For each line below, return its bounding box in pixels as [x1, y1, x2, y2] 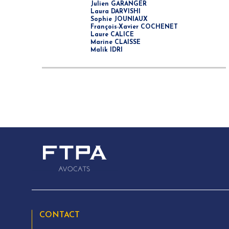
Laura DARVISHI [90, 9, 141, 15]
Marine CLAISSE [90, 39, 141, 45]
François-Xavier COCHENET [90, 24, 178, 30]
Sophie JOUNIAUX [90, 16, 148, 22]
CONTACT [39, 211, 80, 219]
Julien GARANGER [90, 1, 147, 7]
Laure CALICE [90, 32, 134, 38]
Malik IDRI [90, 47, 123, 53]
